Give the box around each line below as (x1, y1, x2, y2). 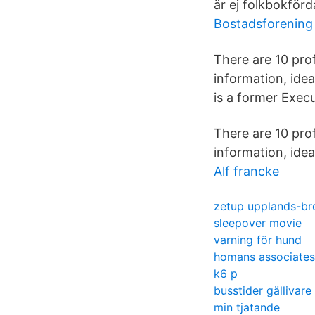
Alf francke (214, 164, 279, 179)
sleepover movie (214, 216, 302, 230)
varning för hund (214, 233, 302, 247)
